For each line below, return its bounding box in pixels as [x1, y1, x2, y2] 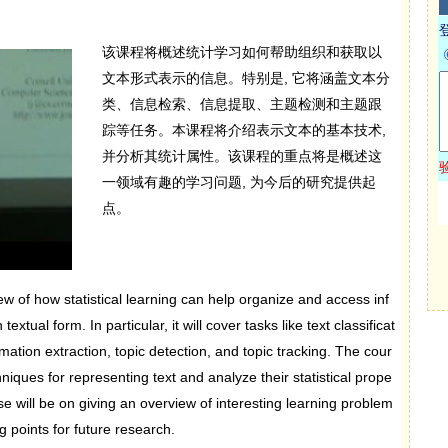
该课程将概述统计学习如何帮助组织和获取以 [101, 43, 382, 60]
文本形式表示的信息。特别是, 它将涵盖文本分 [101, 69, 390, 86]
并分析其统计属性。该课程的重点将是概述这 [101, 147, 382, 164]
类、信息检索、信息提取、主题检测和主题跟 [101, 95, 382, 112]
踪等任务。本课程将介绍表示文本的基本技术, [101, 121, 386, 138]
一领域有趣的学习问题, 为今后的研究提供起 [101, 173, 376, 190]
